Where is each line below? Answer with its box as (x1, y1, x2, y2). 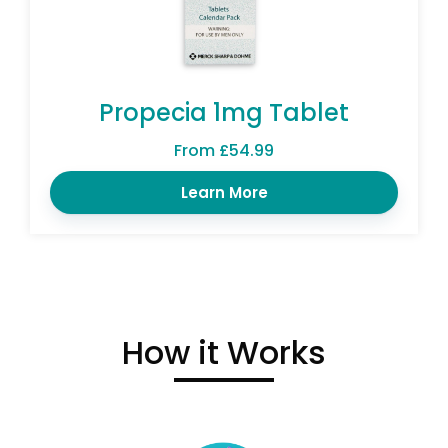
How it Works (122, 329, 326, 375)
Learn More (180, 181, 268, 203)
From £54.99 (174, 138, 274, 162)
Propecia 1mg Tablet (99, 95, 349, 129)
